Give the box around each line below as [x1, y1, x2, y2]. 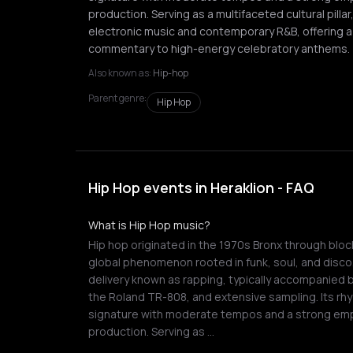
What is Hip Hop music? [88, 217, 210, 232]
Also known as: [88, 66, 151, 80]
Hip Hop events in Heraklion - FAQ [88, 178, 314, 197]
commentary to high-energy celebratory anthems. [88, 41, 350, 56]
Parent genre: [88, 91, 147, 105]
